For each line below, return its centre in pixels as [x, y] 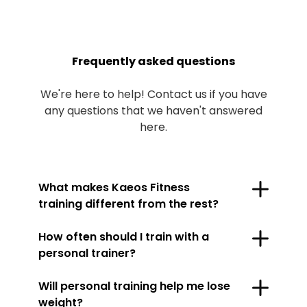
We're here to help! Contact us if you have [153, 94]
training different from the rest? [128, 204]
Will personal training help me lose [134, 286]
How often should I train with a [124, 237]
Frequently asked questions [153, 61]
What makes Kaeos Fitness [114, 187]
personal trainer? [87, 253]
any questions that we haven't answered [153, 111]
